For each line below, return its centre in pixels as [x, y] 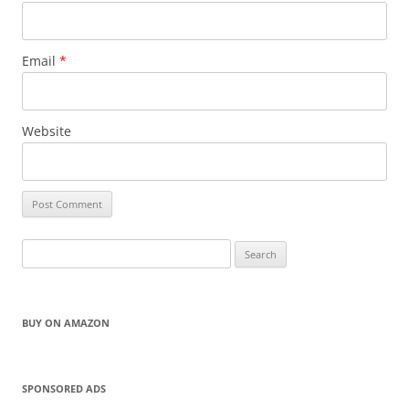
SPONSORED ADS [64, 389]
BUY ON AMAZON [66, 323]
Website [47, 131]
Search [39, 250]
